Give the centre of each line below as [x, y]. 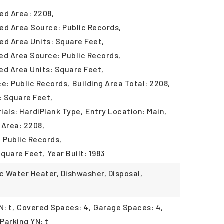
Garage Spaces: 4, [128, 207]
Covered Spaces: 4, [54, 207]
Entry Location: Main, [126, 111]
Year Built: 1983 [76, 153]
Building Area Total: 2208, [121, 83]
